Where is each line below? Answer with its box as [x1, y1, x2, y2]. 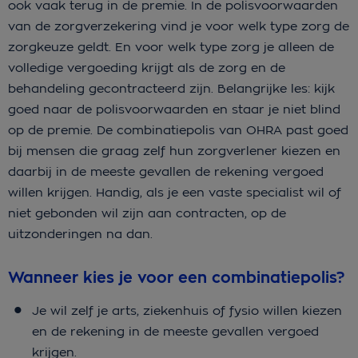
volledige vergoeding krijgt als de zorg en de [8, 60, 285, 76]
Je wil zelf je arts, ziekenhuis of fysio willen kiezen [32, 302, 342, 318]
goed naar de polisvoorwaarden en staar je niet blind [8, 101, 340, 117]
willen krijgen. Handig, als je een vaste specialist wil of [8, 185, 341, 201]
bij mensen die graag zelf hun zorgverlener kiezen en [8, 143, 340, 159]
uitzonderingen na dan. [8, 226, 153, 242]
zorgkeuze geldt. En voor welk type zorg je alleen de [8, 39, 334, 55]
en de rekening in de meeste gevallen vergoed [32, 323, 319, 339]
